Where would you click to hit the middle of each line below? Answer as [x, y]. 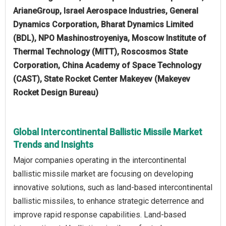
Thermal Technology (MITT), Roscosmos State [100, 51]
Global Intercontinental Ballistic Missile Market [108, 132]
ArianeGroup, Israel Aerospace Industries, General [106, 11]
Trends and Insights [53, 144]
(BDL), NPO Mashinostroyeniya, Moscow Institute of [110, 38]
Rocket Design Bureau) [56, 92]
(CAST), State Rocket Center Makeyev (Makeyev [102, 79]
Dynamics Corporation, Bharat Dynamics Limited [103, 24]
